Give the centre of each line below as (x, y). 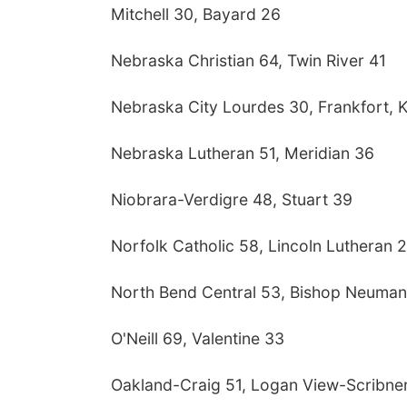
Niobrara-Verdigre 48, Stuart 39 (232, 199)
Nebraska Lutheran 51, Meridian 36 (243, 153)
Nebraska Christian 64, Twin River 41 (248, 60)
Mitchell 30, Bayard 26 (196, 14)
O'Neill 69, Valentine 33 (198, 338)
